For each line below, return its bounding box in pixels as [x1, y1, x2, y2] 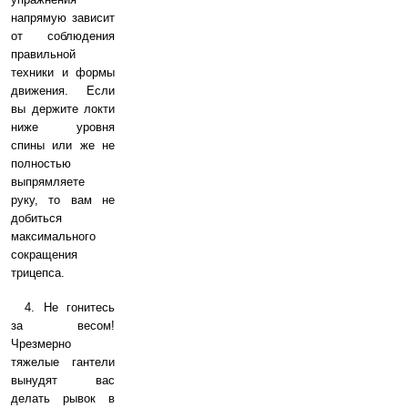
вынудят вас [11, 372, 115, 387]
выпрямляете [11, 174, 85, 189]
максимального [11, 229, 96, 243]
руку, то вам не [11, 192, 115, 207]
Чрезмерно [11, 336, 71, 351]
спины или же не [11, 138, 115, 152]
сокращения [11, 247, 77, 261]
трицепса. [11, 265, 65, 280]
